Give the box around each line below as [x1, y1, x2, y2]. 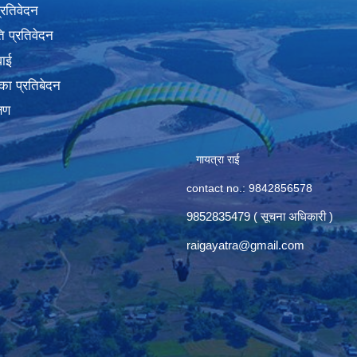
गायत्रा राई [186, 152, 240, 166]
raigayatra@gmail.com [186, 237, 304, 252]
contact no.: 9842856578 [186, 181, 312, 194]
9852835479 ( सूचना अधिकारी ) [186, 209, 333, 223]
